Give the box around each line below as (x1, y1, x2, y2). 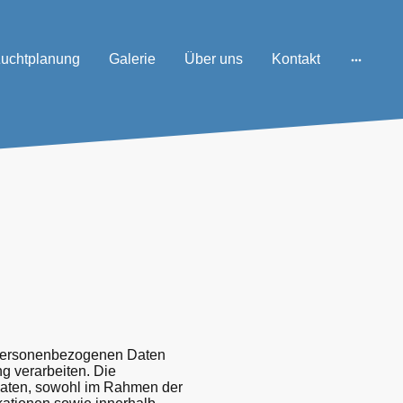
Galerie (108, 51, 156, 67)
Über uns (184, 51, 243, 67)
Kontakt (271, 51, 320, 67)
